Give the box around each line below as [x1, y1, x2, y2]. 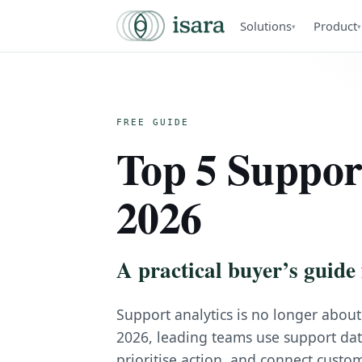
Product [314, 18, 358, 34]
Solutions [240, 18, 293, 34]
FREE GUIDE [116, 117, 190, 128]
